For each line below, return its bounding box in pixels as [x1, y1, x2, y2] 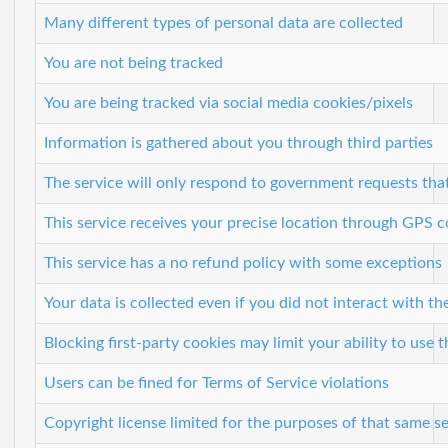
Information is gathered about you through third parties [44, 134, 433, 151]
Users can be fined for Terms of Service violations [44, 374, 389, 391]
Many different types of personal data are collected [44, 14, 403, 31]
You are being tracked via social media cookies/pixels [44, 94, 413, 111]
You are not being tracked [44, 54, 223, 71]
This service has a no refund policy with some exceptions [44, 254, 442, 271]
